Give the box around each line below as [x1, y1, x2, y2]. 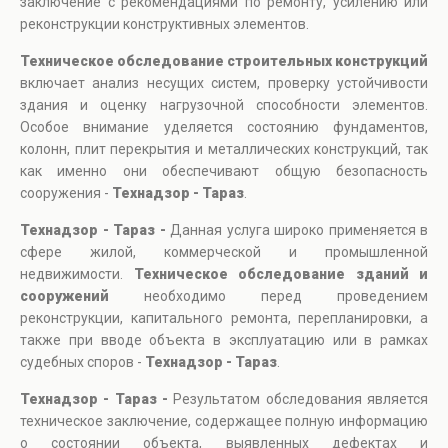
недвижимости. [20, 266, 134, 283]
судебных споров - [20, 354, 145, 371]
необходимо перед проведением [109, 288, 428, 305]
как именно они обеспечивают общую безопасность [20, 163, 428, 180]
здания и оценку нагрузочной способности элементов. [20, 97, 428, 114]
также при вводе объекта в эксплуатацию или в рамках [20, 332, 428, 349]
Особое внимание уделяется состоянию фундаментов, [20, 119, 428, 136]
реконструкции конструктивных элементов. [20, 16, 309, 33]
